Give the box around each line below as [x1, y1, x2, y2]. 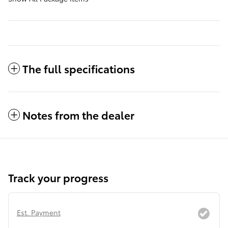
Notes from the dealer [22, 107, 134, 123]
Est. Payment [17, 207, 61, 218]
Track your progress [8, 170, 108, 185]
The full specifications [22, 61, 135, 76]
